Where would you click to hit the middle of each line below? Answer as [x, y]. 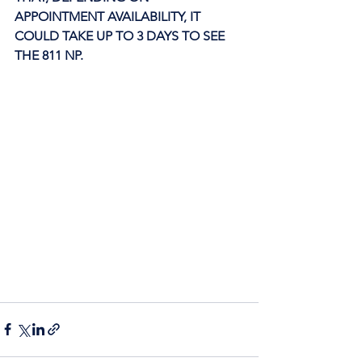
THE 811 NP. [51, 55]
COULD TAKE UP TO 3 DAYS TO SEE [121, 36]
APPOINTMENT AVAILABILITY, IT [109, 17]
